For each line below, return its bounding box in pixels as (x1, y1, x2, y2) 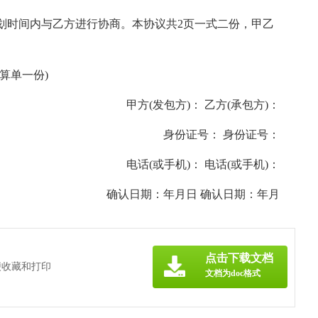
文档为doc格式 (205, 268, 261, 278)
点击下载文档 (205, 252, 273, 264)
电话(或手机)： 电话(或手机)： (104, 158, 280, 170)
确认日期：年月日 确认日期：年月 (84, 188, 280, 200)
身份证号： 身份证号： (141, 128, 280, 141)
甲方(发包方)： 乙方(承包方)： (104, 99, 280, 111)
